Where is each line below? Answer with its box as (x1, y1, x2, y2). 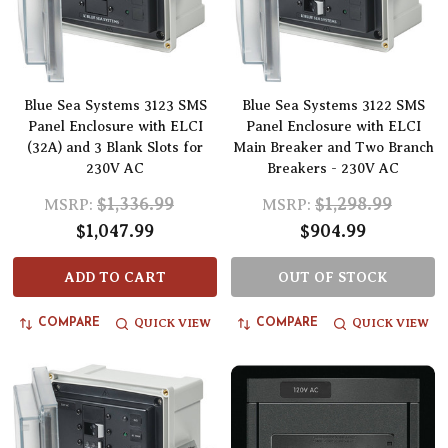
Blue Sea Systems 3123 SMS (23, 98, 207, 114)
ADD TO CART (64, 269, 166, 286)
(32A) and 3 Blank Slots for (27, 140, 203, 156)
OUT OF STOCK (278, 269, 388, 286)
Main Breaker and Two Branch (232, 140, 434, 156)
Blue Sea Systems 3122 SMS (241, 98, 425, 114)
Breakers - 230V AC (267, 161, 399, 177)
